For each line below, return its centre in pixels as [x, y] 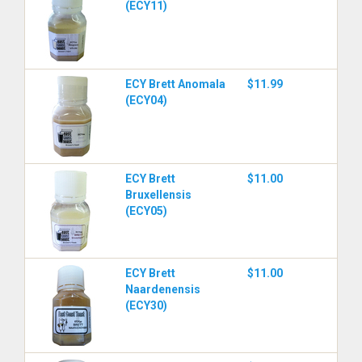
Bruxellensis [158, 195]
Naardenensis [163, 289]
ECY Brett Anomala [175, 84]
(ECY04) [146, 100]
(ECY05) [146, 211]
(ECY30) [146, 305]
